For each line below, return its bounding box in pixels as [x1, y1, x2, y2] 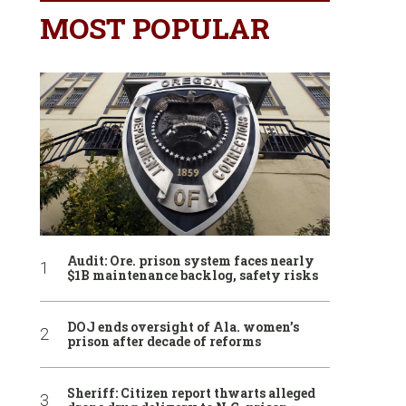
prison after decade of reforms [67, 332, 261, 350]
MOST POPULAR [40, 7, 269, 47]
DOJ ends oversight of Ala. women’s [67, 317, 299, 335]
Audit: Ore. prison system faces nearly [67, 251, 314, 269]
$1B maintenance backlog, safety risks [67, 266, 318, 284]
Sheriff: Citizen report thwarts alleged [67, 383, 315, 401]
